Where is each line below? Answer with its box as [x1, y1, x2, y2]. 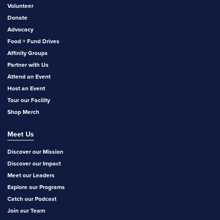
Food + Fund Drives [7, 36, 59, 46]
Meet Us [7, 129, 34, 139]
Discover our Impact [7, 159, 61, 168]
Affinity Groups [7, 48, 48, 57]
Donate [7, 13, 27, 22]
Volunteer [7, 1, 33, 10]
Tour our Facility [7, 95, 50, 105]
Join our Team [7, 206, 45, 215]
